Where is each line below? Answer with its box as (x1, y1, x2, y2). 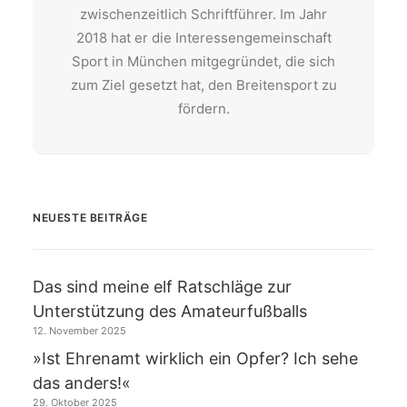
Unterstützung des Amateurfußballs (33, 302, 307, 321)
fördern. (177, 100, 230, 117)
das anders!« (33, 373, 131, 392)
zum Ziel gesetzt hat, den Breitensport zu (70, 76, 337, 94)
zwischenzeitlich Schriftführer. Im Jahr (80, 5, 327, 23)
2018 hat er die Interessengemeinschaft (75, 29, 332, 46)
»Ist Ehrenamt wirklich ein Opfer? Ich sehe (33, 349, 358, 368)
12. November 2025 (33, 324, 126, 337)
